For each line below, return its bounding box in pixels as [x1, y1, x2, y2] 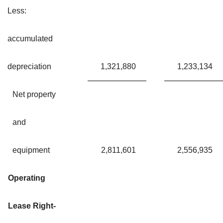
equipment [12, 145, 50, 154]
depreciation [7, 62, 51, 71]
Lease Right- [8, 201, 56, 210]
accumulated [7, 34, 53, 43]
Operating [8, 173, 45, 182]
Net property [12, 90, 56, 99]
